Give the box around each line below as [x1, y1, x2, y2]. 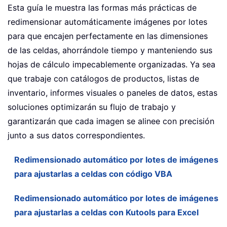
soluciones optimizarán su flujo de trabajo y [8, 102, 176, 112]
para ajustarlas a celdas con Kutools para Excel [14, 207, 199, 218]
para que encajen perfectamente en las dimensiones [8, 31, 208, 42]
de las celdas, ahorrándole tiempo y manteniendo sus [8, 45, 212, 56]
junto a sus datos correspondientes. [8, 130, 145, 141]
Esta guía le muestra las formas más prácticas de [8, 3, 197, 13]
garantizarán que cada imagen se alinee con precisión [8, 116, 214, 127]
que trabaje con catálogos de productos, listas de [8, 73, 199, 84]
